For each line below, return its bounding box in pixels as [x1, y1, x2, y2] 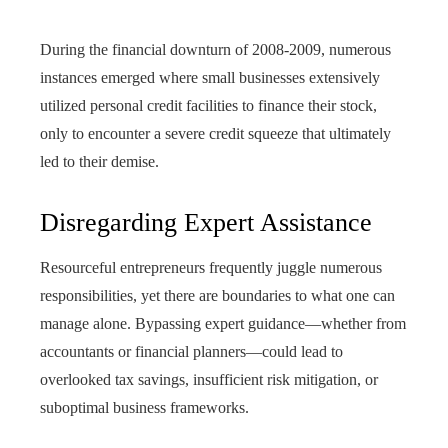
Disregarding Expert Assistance [40, 208, 372, 237]
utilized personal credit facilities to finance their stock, [40, 97, 377, 114]
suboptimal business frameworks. [40, 399, 249, 416]
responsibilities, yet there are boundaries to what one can [40, 287, 395, 304]
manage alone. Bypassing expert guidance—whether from [40, 315, 406, 332]
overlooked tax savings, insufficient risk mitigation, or [40, 371, 378, 388]
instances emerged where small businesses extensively [40, 69, 380, 86]
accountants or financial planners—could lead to [40, 343, 343, 360]
